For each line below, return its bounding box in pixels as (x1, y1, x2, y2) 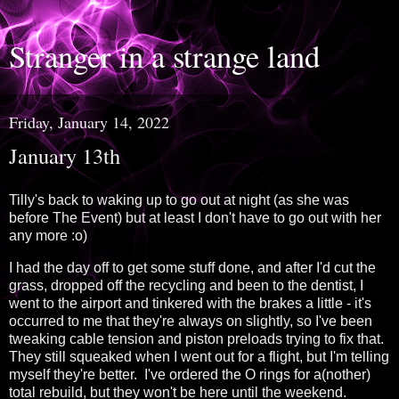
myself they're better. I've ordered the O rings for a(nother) (9, 366, 370, 382)
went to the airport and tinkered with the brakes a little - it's (9, 295, 371, 311)
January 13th (9, 141, 120, 170)
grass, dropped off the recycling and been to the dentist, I (9, 277, 363, 293)
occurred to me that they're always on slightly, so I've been (9, 313, 372, 329)
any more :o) (9, 227, 87, 243)
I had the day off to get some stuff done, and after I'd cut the (9, 259, 376, 275)
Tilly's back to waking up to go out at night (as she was (9, 191, 349, 208)
